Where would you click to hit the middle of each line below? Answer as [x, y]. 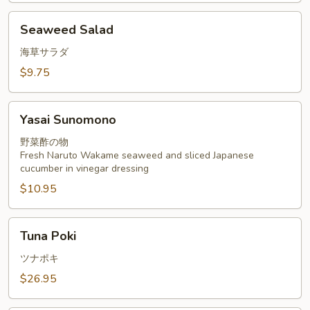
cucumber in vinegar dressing [84, 168]
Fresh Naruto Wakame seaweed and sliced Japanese [137, 155]
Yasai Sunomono [68, 120]
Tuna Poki [48, 236]
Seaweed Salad [67, 30]
